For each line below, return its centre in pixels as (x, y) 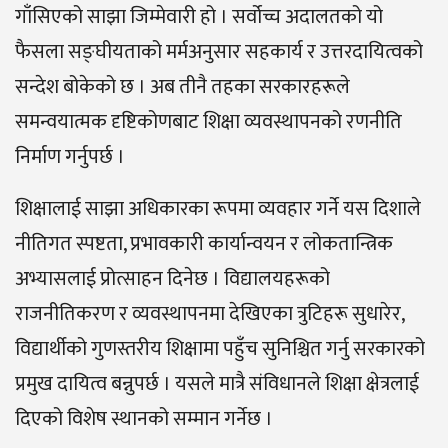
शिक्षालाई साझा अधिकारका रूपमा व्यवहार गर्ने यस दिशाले (218, 209)
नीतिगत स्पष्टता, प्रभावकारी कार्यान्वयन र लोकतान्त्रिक (204, 244)
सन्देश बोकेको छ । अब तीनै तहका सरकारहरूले (182, 87)
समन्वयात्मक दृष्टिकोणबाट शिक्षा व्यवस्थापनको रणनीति (208, 122)
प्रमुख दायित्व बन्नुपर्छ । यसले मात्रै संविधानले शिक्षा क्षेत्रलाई (217, 384)
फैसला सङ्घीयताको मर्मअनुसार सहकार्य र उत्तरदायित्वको (219, 52)
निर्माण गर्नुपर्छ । (70, 157)
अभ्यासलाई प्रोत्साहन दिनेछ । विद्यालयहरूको (172, 279)
